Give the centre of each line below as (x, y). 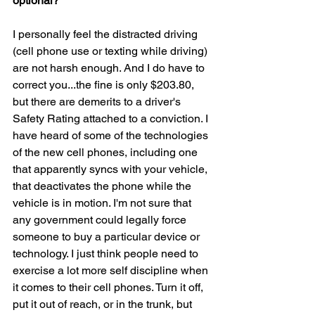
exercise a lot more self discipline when (112, 270)
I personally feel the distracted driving (107, 34)
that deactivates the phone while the (103, 186)
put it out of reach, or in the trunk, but (104, 304)
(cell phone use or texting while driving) (111, 51)
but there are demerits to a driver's (98, 102)
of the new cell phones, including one (107, 152)
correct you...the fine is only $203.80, (105, 85)
